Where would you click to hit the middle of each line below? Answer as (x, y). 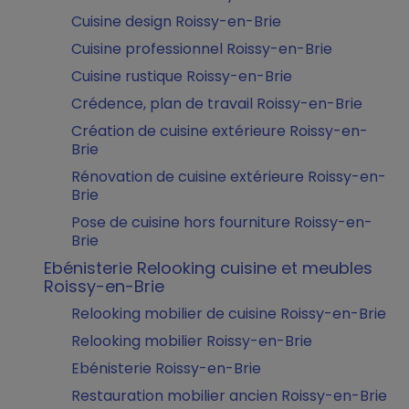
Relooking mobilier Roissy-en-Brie (192, 341)
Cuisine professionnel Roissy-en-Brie (202, 49)
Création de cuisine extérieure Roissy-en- (220, 131)
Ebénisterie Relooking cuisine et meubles (208, 268)
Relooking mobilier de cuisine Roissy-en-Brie (229, 314)
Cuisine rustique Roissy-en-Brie (182, 76)
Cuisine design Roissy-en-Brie (176, 21)
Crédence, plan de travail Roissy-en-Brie (217, 104)
